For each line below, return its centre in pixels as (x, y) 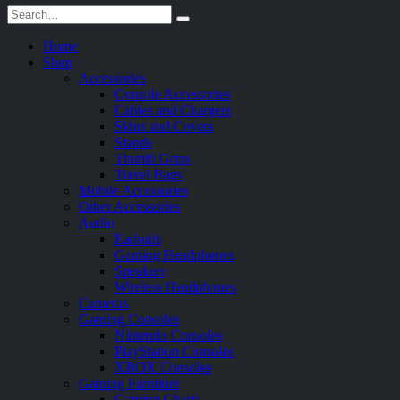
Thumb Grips (152, 159)
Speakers (140, 271)
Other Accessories (129, 207)
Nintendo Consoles (168, 336)
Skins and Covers (164, 127)
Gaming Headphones (174, 255)
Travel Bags (148, 175)
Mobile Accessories (133, 191)
